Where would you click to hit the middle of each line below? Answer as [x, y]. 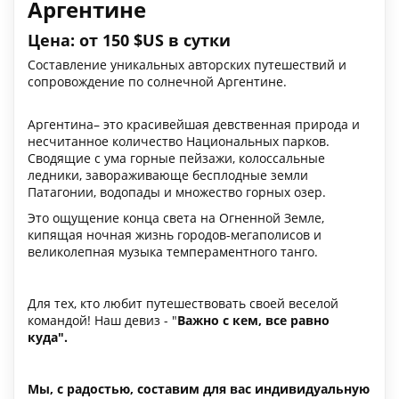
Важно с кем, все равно [253, 320]
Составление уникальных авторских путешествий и [187, 64]
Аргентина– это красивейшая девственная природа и [194, 124]
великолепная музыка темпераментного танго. [173, 251]
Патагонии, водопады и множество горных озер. [177, 191]
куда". [49, 337]
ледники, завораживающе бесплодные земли [168, 175]
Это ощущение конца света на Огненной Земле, [176, 217]
